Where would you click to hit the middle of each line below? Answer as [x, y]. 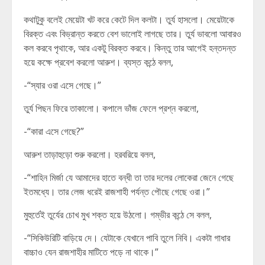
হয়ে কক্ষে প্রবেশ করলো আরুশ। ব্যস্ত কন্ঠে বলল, [98, 62]
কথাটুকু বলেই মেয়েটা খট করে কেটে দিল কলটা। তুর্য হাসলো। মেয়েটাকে [129, 20]
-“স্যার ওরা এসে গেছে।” [62, 85]
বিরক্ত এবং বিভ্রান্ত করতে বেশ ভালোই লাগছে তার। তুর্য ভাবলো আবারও [132, 34]
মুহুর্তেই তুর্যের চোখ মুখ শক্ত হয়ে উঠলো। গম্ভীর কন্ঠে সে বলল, [118, 215]
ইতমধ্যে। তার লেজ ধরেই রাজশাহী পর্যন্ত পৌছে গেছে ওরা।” [117, 192]
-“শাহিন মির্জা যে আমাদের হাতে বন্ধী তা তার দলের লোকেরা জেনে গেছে [129, 177]
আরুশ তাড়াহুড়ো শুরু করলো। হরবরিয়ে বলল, [90, 154]
